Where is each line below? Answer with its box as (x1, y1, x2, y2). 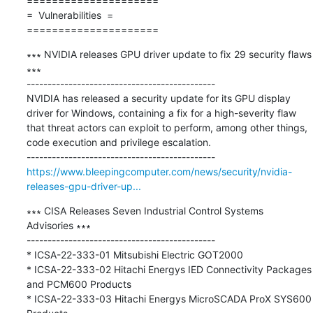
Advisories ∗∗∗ (26, 219, 91, 231)
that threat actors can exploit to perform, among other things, (26, 121, 307, 133)
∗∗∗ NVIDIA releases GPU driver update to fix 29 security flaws (26, 48, 312, 60)
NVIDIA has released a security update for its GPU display (26, 92, 291, 104)
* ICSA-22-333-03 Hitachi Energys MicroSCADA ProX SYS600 (26, 292, 312, 305)
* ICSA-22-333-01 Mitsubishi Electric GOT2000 (26, 248, 243, 261)
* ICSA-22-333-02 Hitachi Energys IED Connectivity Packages (26, 263, 312, 275)
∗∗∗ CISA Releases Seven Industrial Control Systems (26, 204, 263, 217)
